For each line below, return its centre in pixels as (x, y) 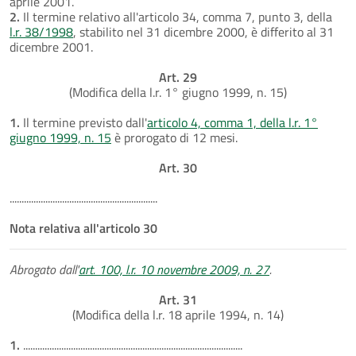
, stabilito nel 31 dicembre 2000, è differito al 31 (203, 31)
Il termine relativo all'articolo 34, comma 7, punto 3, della (176, 16)
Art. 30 (178, 167)
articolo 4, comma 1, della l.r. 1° (232, 122)
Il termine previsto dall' (83, 122)
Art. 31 (178, 299)
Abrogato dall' (44, 269)
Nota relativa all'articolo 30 (83, 228)
